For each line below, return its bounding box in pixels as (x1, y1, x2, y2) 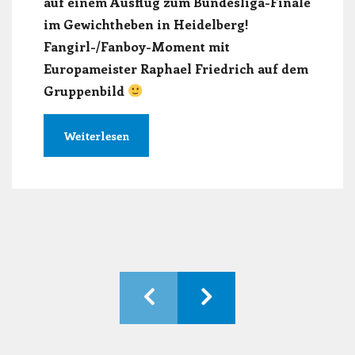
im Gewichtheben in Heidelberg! (44, 14, 249, 32)
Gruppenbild (44, 81, 128, 99)
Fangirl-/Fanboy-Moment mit (44, 36, 230, 55)
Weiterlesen (63, 128, 129, 144)
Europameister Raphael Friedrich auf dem (44, 59, 308, 77)
